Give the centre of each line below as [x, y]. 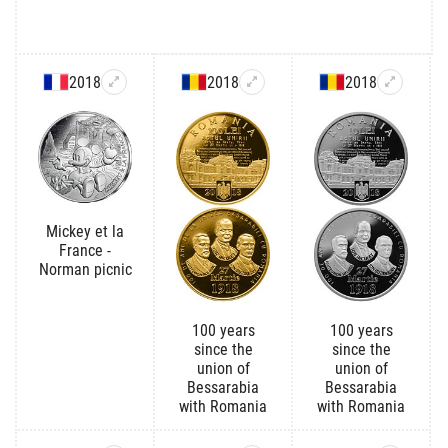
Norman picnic [85, 270]
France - [85, 251]
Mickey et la [85, 232]
